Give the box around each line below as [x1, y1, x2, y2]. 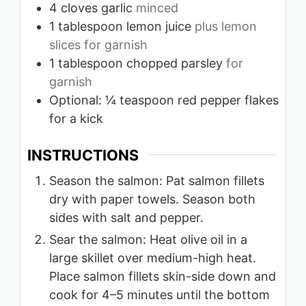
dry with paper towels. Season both [49, 192, 255, 207]
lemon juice [126, 18, 191, 33]
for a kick [49, 111, 103, 126]
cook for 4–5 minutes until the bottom [49, 288, 270, 303]
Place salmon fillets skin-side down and [49, 269, 276, 284]
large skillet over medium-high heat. [49, 251, 256, 266]
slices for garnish [49, 37, 148, 52]
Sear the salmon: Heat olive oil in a [49, 232, 247, 247]
